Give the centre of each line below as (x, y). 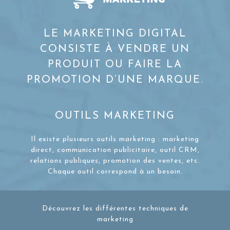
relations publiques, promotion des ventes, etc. (115, 161)
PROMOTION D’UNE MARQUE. (115, 80)
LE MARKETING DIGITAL (115, 34)
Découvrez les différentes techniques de (115, 209)
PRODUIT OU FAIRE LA (115, 65)
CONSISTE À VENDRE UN (115, 49)
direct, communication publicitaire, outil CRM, (115, 150)
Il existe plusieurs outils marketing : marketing (115, 139)
